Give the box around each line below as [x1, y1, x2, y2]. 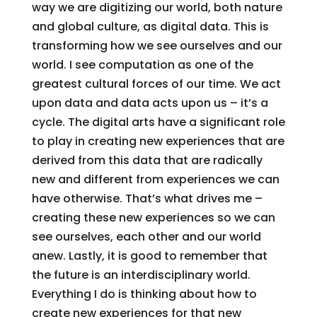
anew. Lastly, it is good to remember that [31, 248, 267, 264]
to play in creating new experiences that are [31, 133, 284, 149]
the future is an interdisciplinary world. [31, 267, 250, 283]
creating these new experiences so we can [31, 209, 275, 226]
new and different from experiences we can [31, 171, 279, 188]
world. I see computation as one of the [31, 57, 253, 73]
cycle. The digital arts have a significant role [31, 114, 285, 130]
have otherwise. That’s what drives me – [31, 190, 263, 207]
